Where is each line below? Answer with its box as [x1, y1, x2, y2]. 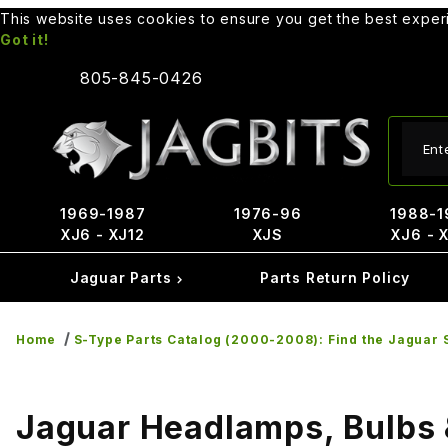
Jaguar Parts [69, 269, 177, 286]
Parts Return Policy [259, 269, 411, 286]
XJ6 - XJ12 [60, 226, 145, 243]
